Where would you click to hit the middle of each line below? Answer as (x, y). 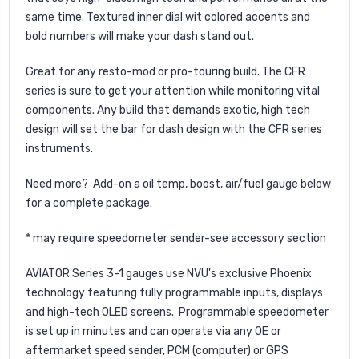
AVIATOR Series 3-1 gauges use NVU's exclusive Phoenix (169, 273)
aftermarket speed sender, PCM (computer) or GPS (157, 350)
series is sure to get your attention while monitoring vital (173, 91)
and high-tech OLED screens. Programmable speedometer (177, 312)
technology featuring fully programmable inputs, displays (174, 292)
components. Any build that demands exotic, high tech (168, 110)
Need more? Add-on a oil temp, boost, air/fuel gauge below (178, 184)
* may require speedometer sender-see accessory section (176, 238)
